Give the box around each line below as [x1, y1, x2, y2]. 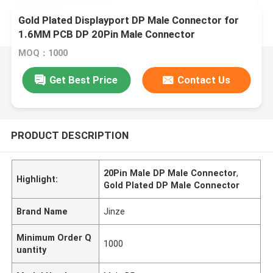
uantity [16, 244, 47, 255]
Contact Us [177, 73, 231, 86]
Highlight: [16, 174, 58, 184]
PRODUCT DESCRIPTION [10, 129, 129, 141]
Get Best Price [49, 73, 118, 86]
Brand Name [16, 206, 68, 216]
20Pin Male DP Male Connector [104, 168, 237, 178]
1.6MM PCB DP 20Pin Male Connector [18, 28, 196, 41]
